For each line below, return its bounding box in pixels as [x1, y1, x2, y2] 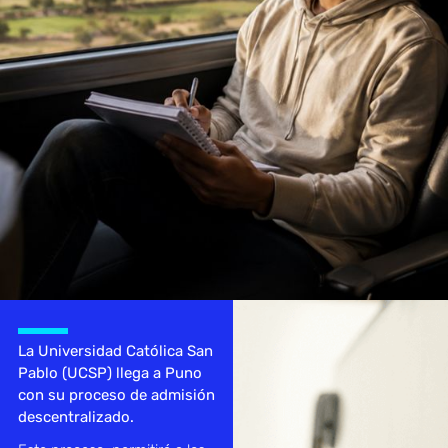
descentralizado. [17, 407, 134, 426]
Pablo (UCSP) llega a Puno [17, 363, 202, 382]
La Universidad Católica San [17, 341, 213, 360]
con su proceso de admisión [17, 385, 215, 404]
